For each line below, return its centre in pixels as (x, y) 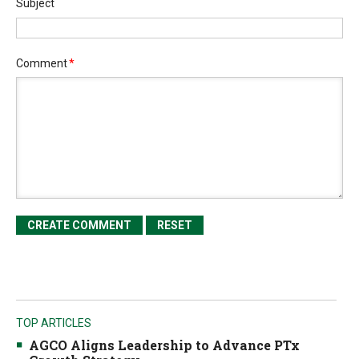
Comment (42, 63)
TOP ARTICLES (54, 323)
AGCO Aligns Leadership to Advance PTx (164, 345)
